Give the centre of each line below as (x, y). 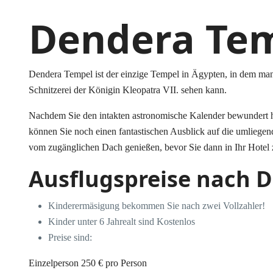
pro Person (126, 263)
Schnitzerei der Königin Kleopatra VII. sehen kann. (128, 90)
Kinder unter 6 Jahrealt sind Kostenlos (122, 221)
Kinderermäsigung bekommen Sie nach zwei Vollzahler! (157, 205)
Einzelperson (55, 263)
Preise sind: (70, 237)
